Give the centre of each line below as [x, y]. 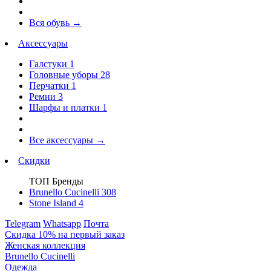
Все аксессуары [62, 140]
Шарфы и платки [66, 107]
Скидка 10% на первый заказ [65, 234]
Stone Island [54, 203]
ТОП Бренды [56, 181]
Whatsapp [62, 224]
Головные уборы [65, 75]
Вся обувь [51, 23]
